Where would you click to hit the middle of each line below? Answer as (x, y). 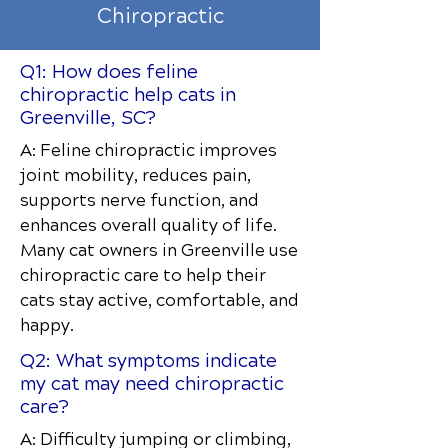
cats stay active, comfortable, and (159, 300)
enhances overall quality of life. (148, 225)
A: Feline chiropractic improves (148, 150)
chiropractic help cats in (128, 94)
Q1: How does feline (109, 71)
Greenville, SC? (88, 117)
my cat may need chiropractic (152, 383)
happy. (47, 325)
